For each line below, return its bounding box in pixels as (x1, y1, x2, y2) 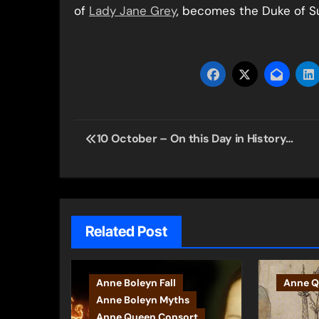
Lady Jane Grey (89, 3, 177, 19)
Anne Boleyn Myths (96, 293, 189, 306)
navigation (73, 149, 186, 177)
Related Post (85, 223, 167, 240)
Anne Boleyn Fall (96, 276, 176, 289)
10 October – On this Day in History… (96, 131, 294, 146)
